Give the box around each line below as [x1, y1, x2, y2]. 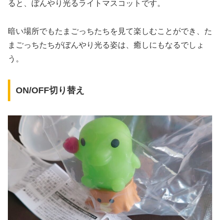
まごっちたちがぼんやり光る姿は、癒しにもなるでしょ [8, 40, 204, 49]
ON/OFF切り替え [15, 85, 84, 96]
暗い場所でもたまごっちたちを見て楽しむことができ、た [8, 27, 212, 35]
